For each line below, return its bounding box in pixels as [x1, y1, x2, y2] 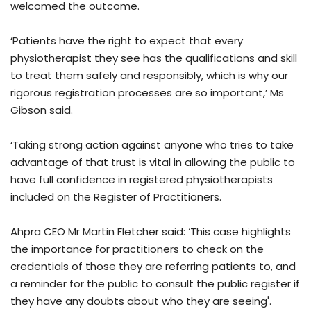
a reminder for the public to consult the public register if [10, 276, 300, 292]
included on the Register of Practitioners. [10, 190, 221, 205]
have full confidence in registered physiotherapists [10, 172, 273, 187]
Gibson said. [10, 103, 73, 118]
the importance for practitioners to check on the [10, 242, 264, 257]
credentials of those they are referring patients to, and [10, 259, 296, 274]
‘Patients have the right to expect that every [10, 33, 243, 49]
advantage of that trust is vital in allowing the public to [10, 155, 295, 170]
